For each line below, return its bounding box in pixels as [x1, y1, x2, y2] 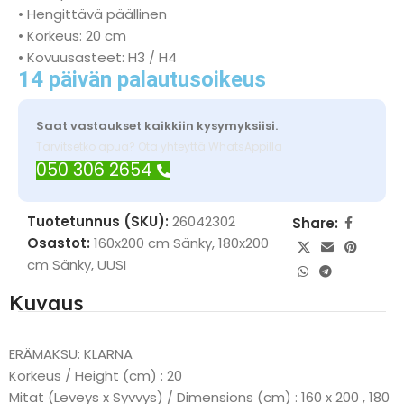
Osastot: [27, 234, 90, 252]
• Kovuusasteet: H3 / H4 [18, 48, 177, 67]
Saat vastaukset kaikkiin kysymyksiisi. [36, 117, 278, 134]
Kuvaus [9, 290, 84, 316]
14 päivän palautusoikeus [18, 67, 266, 92]
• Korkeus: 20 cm [18, 26, 126, 45]
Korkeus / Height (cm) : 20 [9, 366, 182, 385]
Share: [291, 213, 338, 233]
